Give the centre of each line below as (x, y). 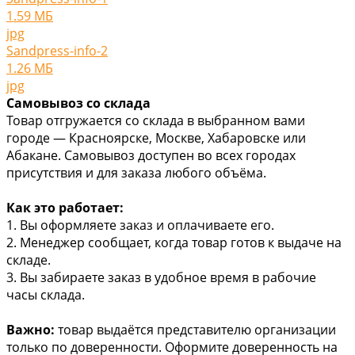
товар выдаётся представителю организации (195, 329)
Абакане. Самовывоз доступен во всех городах (151, 155)
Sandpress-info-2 (57, 50)
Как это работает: (65, 207)
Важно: (31, 329)
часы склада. (46, 294)
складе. (29, 260)
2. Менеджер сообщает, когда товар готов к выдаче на (174, 242)
